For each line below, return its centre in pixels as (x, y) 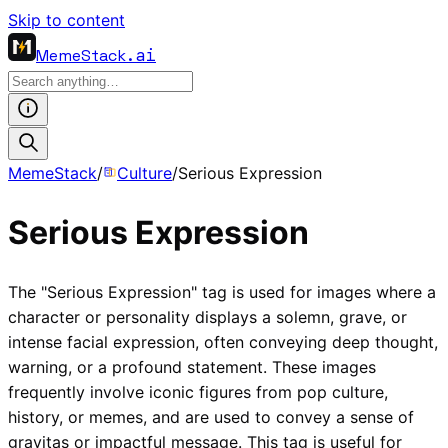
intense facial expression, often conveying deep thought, (223, 341)
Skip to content (66, 20)
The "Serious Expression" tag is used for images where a (222, 291)
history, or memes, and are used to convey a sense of (211, 416)
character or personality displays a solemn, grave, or (207, 316)
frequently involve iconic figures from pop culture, (198, 391)
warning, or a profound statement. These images (192, 366)
